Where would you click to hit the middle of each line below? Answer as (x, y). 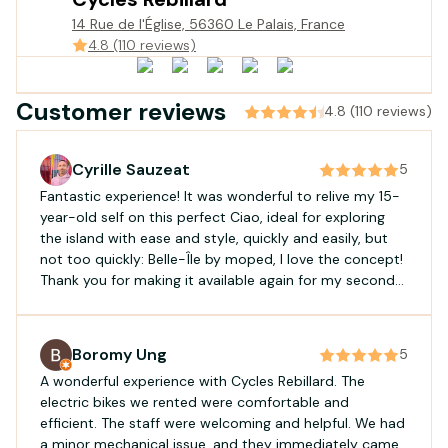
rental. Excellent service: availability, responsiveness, (210, 300)
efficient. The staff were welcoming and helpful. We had (222, 422)
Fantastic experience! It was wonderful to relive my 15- (220, 195)
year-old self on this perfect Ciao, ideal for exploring (212, 216)
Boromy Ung (119, 354)
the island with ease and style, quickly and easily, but (214, 237)
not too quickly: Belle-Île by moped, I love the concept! (221, 258)
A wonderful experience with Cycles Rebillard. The (202, 380)
